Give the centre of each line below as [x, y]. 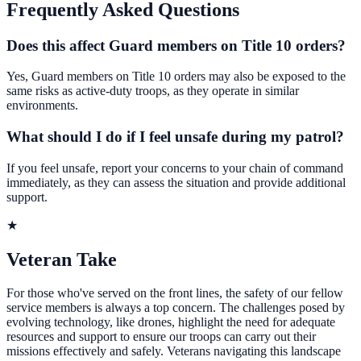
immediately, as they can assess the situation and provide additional [176, 182]
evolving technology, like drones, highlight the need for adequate [171, 322]
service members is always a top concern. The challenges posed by [176, 308]
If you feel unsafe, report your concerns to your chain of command [175, 168]
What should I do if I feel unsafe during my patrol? [175, 136]
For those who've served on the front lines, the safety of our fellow [175, 293]
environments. [42, 106]
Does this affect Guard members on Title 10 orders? [176, 45]
